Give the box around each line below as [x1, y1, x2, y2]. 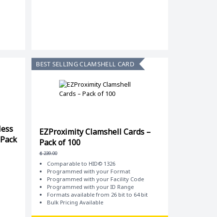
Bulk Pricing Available [46, 198, 103, 206]
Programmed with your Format [46, 167, 130, 175]
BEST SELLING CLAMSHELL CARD [36, 59, 134, 68]
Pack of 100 [39, 137, 80, 148]
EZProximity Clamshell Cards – [39, 126, 151, 138]
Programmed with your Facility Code [46, 175, 144, 183]
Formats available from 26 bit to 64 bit [46, 190, 148, 198]
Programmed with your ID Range [46, 183, 134, 190]
